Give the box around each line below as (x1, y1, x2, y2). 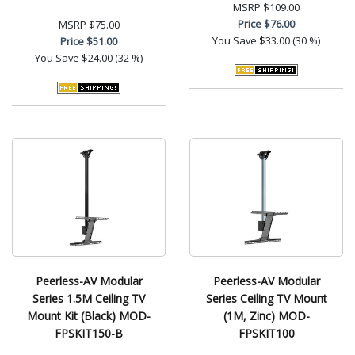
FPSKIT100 (238, 325, 295, 341)
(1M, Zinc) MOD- (223, 307, 310, 323)
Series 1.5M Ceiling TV (32, 290, 145, 306)
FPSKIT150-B (55, 325, 123, 341)
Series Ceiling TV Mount (205, 290, 327, 306)
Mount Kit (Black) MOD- (27, 307, 151, 323)
